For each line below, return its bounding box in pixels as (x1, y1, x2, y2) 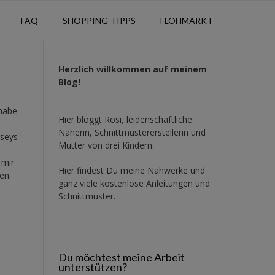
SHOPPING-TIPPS (62, 15, 136, 26)
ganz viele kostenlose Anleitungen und (58, 177, 210, 189)
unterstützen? (58, 260, 127, 274)
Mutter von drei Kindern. (58, 139, 154, 151)
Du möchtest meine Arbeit (58, 250, 185, 264)
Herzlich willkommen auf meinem (58, 63, 207, 75)
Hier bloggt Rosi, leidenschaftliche (58, 113, 192, 125)
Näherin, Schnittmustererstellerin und (58, 126, 206, 138)
